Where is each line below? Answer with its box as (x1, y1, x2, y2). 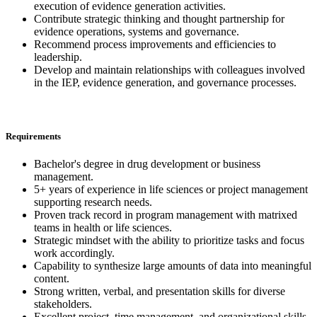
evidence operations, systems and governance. (34, 25, 239, 38)
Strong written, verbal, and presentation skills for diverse (34, 284, 285, 297)
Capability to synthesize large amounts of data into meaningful (34, 259, 311, 272)
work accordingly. (34, 246, 115, 259)
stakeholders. (34, 297, 92, 310)
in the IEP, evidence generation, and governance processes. (34, 76, 296, 89)
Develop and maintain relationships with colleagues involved (34, 64, 305, 76)
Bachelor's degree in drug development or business (34, 157, 260, 170)
